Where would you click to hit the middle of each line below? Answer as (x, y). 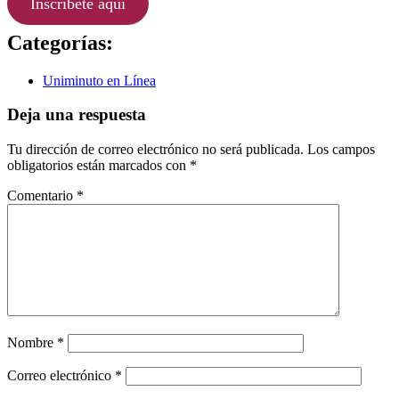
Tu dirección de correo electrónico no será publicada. (155, 150)
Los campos (341, 150)
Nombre (32, 343)
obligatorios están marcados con (98, 166)
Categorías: (60, 42)
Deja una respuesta (77, 115)
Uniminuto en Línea (99, 80)
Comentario (42, 196)
